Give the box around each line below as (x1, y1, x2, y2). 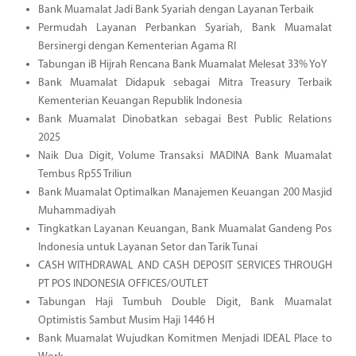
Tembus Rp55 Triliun (37, 168, 132, 180)
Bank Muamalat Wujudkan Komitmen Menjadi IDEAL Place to (37, 332, 332, 345)
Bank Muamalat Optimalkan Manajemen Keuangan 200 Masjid (37, 186, 332, 199)
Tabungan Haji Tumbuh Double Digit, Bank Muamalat (37, 296, 332, 308)
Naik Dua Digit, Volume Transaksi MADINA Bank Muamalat (37, 149, 332, 162)
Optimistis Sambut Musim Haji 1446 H (37, 314, 215, 327)
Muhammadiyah (37, 204, 116, 217)
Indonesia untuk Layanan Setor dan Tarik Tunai (37, 241, 257, 253)
